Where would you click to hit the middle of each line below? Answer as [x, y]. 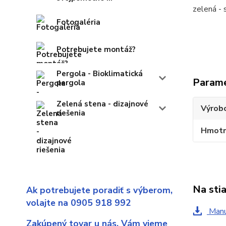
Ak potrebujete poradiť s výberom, [99, 190]
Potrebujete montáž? [96, 50]
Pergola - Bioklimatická [100, 74]
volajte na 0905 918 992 [79, 203]
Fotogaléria [78, 22]
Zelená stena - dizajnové [102, 104]
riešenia [71, 113]
